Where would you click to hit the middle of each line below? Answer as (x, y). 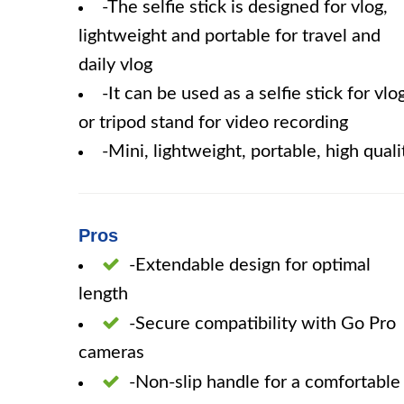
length (103, 294)
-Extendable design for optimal (250, 265)
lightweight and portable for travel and (230, 36)
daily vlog (115, 65)
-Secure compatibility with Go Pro (262, 324)
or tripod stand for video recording (213, 123)
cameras (111, 353)
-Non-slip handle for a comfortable (265, 382)
